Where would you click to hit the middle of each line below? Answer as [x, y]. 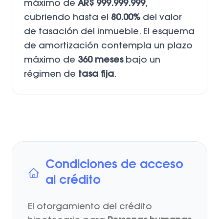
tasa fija [96, 75]
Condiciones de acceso [114, 165]
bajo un [142, 60]
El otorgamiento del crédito [90, 207]
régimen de [51, 75]
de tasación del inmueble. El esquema [109, 32]
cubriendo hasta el [67, 18]
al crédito [73, 181]
